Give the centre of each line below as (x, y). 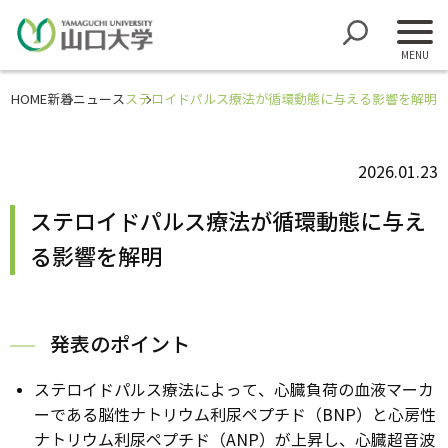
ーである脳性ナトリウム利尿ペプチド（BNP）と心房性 (235, 415)
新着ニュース (86, 100)
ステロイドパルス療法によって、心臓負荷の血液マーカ (234, 390)
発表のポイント (120, 345)
